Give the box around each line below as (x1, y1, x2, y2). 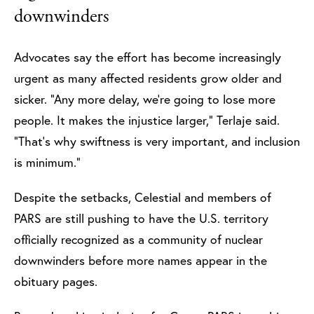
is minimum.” (14, 153, 81, 170)
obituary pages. (14, 273, 101, 289)
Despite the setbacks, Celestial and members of (14, 189, 271, 205)
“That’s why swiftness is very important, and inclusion (14, 132, 300, 149)
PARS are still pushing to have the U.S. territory (14, 210, 268, 226)
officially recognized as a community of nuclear (14, 231, 263, 247)
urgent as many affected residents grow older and (14, 69, 282, 86)
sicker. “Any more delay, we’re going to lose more (14, 90, 275, 107)
